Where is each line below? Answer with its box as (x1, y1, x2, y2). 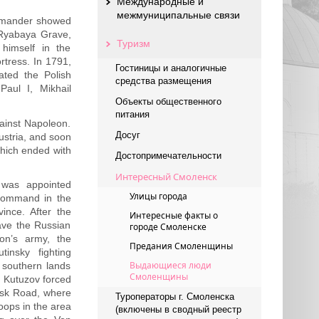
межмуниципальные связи (116, 9, 240, 21)
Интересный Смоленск (115, 170, 217, 183)
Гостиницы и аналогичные (115, 63, 226, 73)
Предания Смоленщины (129, 240, 233, 252)
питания (115, 109, 150, 120)
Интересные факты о (129, 209, 218, 221)
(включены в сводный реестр (115, 304, 241, 315)
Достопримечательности (115, 150, 221, 161)
